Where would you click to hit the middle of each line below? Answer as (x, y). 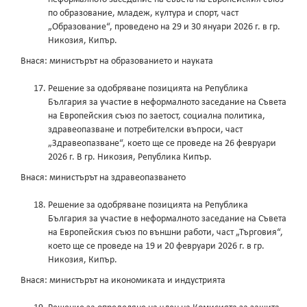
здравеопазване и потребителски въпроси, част (145, 130)
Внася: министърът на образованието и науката (117, 62)
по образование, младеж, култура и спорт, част (143, 14)
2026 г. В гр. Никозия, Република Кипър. (130, 158)
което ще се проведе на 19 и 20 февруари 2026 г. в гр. (156, 247)
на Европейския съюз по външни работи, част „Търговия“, (165, 233)
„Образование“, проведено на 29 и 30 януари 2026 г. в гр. (164, 27)
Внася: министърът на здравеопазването (103, 178)
